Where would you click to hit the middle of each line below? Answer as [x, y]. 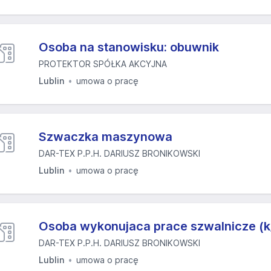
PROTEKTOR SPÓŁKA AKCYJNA [103, 64]
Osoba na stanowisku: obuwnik [129, 47]
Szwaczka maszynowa [106, 137]
